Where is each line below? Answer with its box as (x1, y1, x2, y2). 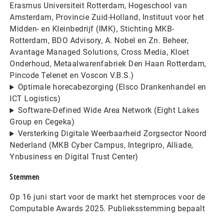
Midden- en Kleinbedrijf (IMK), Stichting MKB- (10, 24, 174, 34)
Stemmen (10, 171, 40, 183)
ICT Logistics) (10, 94, 61, 104)
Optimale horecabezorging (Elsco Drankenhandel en (17, 82, 206, 92)
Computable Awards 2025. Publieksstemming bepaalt (10, 204, 205, 214)
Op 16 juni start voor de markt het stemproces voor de (10, 192, 205, 202)
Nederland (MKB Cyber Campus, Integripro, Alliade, (10, 140, 193, 150)
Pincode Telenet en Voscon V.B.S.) (10, 71, 134, 80)
